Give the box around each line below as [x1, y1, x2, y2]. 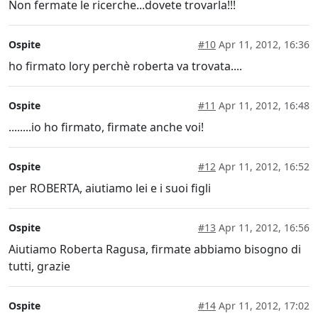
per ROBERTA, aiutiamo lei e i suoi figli [9, 180, 211, 197]
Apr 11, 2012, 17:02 [216, 299, 309, 313]
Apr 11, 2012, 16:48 [216, 99, 309, 113]
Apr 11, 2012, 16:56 [216, 221, 309, 235]
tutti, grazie [9, 258, 70, 275]
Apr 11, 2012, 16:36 [216, 38, 309, 52]
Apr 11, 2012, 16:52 [216, 160, 309, 174]
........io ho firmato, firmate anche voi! [9, 119, 204, 136]
